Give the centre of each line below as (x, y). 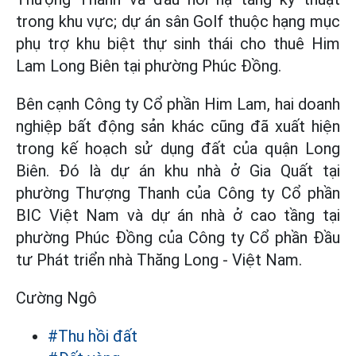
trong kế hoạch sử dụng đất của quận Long (178, 149)
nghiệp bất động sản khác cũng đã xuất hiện (178, 126)
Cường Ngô (56, 298)
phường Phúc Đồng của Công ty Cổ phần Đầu (178, 238)
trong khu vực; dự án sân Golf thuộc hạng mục (178, 21)
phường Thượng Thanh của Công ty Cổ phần (178, 193)
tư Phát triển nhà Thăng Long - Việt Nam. (159, 260)
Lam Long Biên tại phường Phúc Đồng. (149, 66)
